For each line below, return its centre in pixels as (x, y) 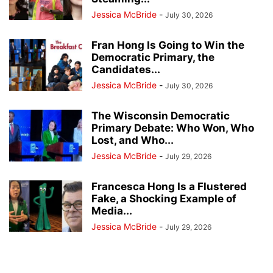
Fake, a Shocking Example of (164, 199)
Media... (112, 211)
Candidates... (126, 70)
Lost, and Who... (133, 140)
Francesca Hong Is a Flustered (169, 187)
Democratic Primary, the (153, 58)
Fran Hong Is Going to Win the (168, 45)
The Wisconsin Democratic (161, 116)
